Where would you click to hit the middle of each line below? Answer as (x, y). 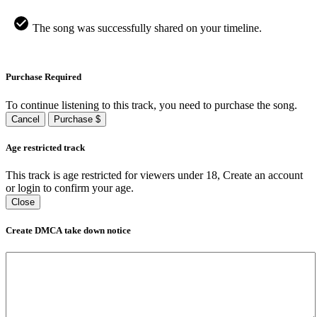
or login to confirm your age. (70, 188)
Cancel (25, 119)
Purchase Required (44, 77)
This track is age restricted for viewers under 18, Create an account (154, 175)
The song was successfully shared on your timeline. (146, 28)
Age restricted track (45, 147)
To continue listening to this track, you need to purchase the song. (151, 105)
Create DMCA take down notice (68, 231)
